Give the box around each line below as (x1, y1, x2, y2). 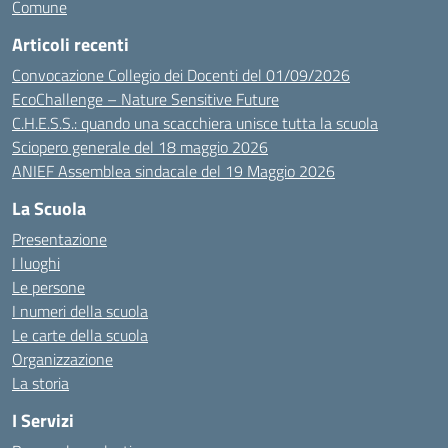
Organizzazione (12, 347, 113, 371)
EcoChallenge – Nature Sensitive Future (12, 87, 279, 111)
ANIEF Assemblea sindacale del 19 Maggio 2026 (12, 159, 335, 183)
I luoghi (12, 251, 60, 275)
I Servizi (12, 407, 74, 434)
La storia (12, 371, 69, 395)
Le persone (12, 275, 85, 299)
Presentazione (12, 227, 107, 251)
